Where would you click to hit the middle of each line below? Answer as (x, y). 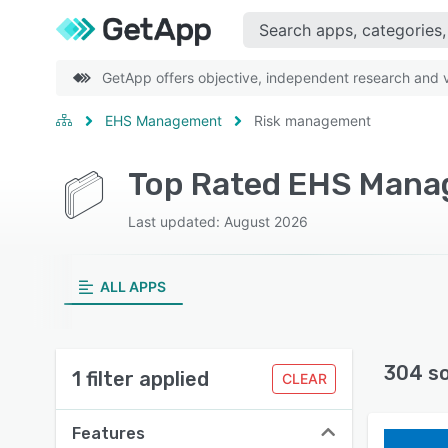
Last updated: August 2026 (218, 221)
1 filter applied (140, 379)
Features (108, 433)
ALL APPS (132, 286)
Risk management (312, 120)
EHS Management (163, 120)
